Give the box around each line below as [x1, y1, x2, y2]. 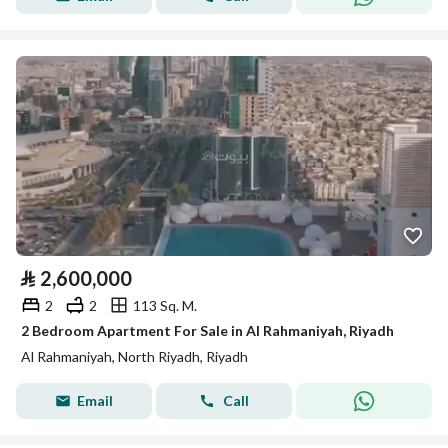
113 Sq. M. [133, 296, 197, 314]
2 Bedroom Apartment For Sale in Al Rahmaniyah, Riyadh [21, 322, 394, 339]
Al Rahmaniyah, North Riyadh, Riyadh [21, 348, 248, 365]
